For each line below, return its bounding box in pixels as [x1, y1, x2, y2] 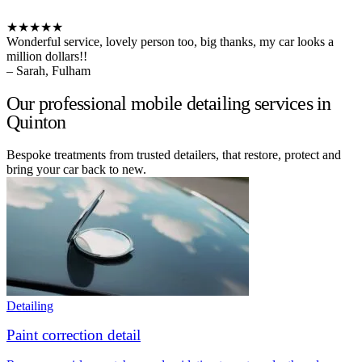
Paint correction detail [6, 326, 141, 344]
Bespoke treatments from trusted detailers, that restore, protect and [6, 147, 341, 162]
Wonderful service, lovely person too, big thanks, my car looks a [6, 34, 334, 48]
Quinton [6, 111, 66, 133]
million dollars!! [6, 48, 87, 63]
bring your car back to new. [6, 162, 146, 176]
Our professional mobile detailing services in [6, 92, 331, 114]
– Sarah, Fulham [6, 63, 90, 78]
